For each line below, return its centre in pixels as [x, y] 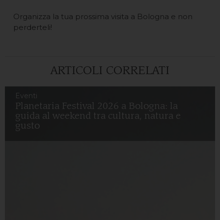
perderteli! [32, 27]
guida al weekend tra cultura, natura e [98, 115]
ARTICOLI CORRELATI [110, 70]
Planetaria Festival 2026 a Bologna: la [97, 106]
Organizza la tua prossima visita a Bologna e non [103, 16]
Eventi [27, 96]
